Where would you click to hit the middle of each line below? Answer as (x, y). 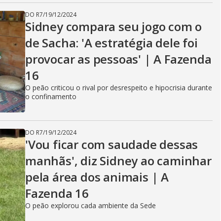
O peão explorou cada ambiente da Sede (91, 205)
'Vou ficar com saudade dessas (112, 144)
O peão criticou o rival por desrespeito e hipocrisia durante (119, 88)
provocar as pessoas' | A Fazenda (118, 59)
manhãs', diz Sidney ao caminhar (118, 161)
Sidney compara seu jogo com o (114, 26)
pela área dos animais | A (97, 177)
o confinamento (51, 96)
